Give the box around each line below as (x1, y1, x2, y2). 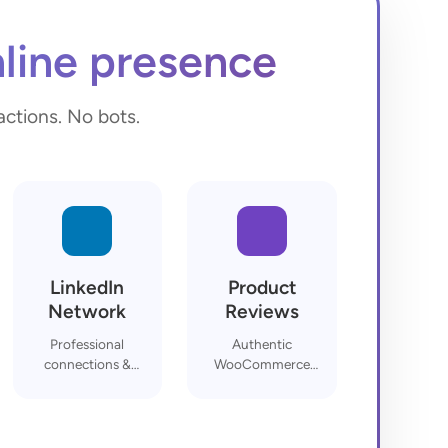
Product (227, 275, 297, 299)
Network (48, 299, 127, 323)
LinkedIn (50, 275, 125, 299)
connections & (43, 355, 131, 372)
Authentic (232, 335, 293, 352)
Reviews (225, 299, 300, 323)
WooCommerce (214, 355, 311, 372)
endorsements (43, 375, 131, 392)
